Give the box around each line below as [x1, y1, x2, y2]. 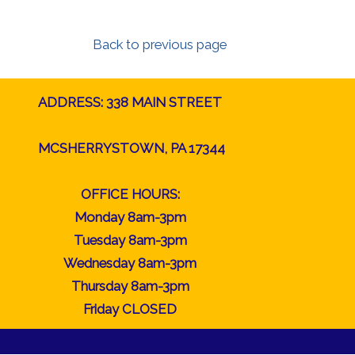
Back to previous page [93, 36, 227, 52]
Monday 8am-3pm [74, 209, 186, 225]
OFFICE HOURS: [80, 186, 180, 202]
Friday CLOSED [83, 301, 177, 317]
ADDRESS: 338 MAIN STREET [38, 94, 223, 110]
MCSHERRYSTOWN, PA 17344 [35, 140, 226, 156]
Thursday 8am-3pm [71, 278, 189, 294]
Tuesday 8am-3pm [73, 232, 187, 248]
